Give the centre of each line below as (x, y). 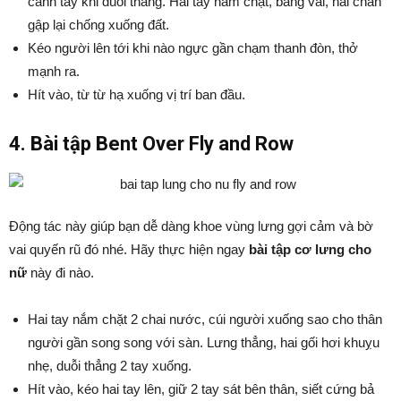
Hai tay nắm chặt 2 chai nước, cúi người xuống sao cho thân (205, 319)
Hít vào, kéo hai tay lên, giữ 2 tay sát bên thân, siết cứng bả (201, 389)
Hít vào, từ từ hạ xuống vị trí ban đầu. (137, 94)
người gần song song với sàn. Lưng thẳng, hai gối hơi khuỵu (204, 342)
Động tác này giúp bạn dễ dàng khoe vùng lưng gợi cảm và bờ (191, 226)
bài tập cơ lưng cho (310, 249)
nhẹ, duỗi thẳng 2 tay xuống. (110, 366)
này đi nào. (60, 273)
